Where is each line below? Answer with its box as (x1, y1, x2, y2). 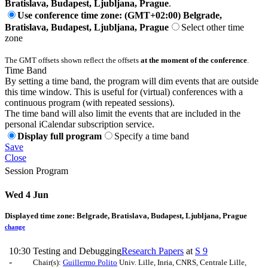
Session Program (5, 166, 68, 176)
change (5, 223, 25, 230)
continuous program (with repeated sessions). (5, 98, 175, 108)
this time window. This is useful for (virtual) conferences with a (5, 87, 243, 98)
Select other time (181, 22, 244, 33)
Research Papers (121, 245, 184, 256)
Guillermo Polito (63, 257, 117, 267)
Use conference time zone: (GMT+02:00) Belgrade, (17, 10, 222, 21)
